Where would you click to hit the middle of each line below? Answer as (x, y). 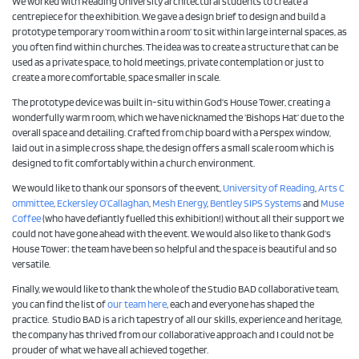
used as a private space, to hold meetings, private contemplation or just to (168, 62)
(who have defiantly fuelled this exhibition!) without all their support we (192, 218)
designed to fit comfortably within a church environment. (133, 163)
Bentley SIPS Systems (256, 203)
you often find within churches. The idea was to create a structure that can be (175, 47)
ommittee (33, 203)
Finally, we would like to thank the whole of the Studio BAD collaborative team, (175, 289)
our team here (137, 304)
